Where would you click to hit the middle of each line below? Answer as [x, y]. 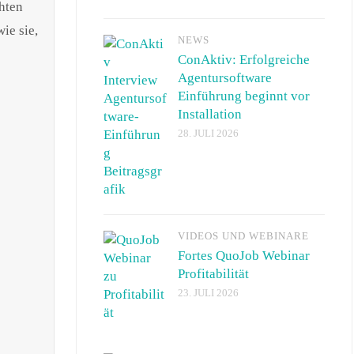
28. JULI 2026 [208, 133]
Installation [210, 114]
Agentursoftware [225, 77]
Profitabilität [213, 273]
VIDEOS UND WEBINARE [243, 236]
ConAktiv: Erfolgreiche [244, 59]
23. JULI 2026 [208, 293]
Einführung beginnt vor [244, 96]
